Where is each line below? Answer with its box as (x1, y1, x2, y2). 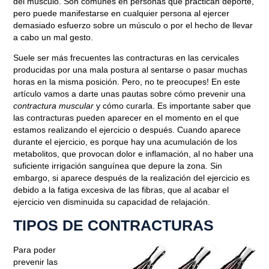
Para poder (13, 245, 56, 255)
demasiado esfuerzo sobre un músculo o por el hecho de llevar (13, 20, 253, 30)
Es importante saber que (157, 100, 252, 110)
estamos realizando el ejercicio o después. (13, 124, 175, 134)
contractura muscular (13, 100, 94, 110)
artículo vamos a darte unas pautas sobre (13, 88, 175, 98)
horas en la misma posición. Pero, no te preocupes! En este (13, 76, 241, 86)
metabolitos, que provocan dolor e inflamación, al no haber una (13, 148, 254, 159)
